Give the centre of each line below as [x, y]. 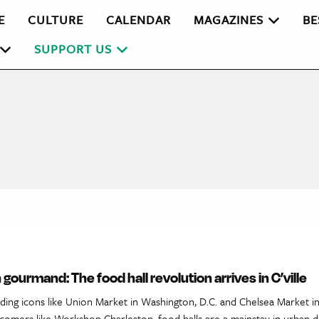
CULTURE [56, 20]
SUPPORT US [73, 48]
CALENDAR [139, 20]
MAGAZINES [229, 20]
